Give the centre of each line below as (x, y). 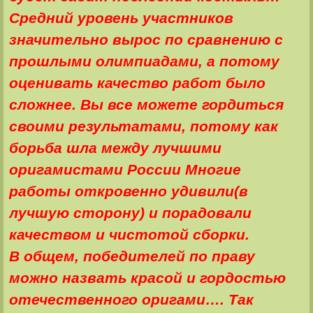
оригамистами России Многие (125, 169)
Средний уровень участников (121, 18)
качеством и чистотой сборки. (129, 234)
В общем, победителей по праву (132, 256)
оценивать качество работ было (137, 83)
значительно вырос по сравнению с (146, 39)
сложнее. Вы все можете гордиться (146, 104)
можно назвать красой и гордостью (147, 278)
